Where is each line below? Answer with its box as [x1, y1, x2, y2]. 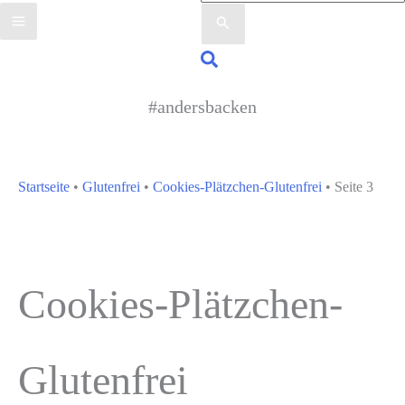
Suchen [200, 50, 257, 71]
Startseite [18, 178, 70, 194]
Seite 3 [334, 178, 373, 194]
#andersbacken [148, 96, 257, 117]
